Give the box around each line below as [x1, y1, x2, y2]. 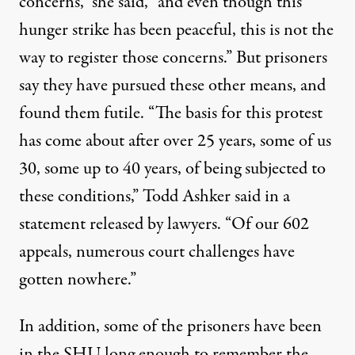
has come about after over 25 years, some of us [19, 128, 331, 154]
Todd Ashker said [143, 184, 265, 209]
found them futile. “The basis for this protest [19, 101, 323, 126]
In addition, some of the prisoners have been [19, 314, 322, 339]
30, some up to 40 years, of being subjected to [19, 156, 326, 181]
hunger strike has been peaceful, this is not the [19, 17, 334, 43]
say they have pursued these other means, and [19, 73, 326, 98]
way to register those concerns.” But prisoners [19, 45, 327, 71]
